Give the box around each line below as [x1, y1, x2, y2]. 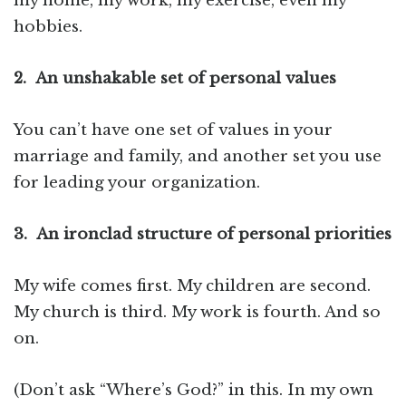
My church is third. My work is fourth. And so [14, 303, 381, 323]
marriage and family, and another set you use [14, 147, 382, 167]
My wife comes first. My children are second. [14, 276, 371, 296]
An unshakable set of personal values [35, 69, 336, 89]
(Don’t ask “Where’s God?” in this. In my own [14, 381, 373, 401]
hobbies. [14, 17, 82, 37]
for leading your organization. [14, 173, 260, 193]
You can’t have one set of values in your [14, 121, 333, 140]
